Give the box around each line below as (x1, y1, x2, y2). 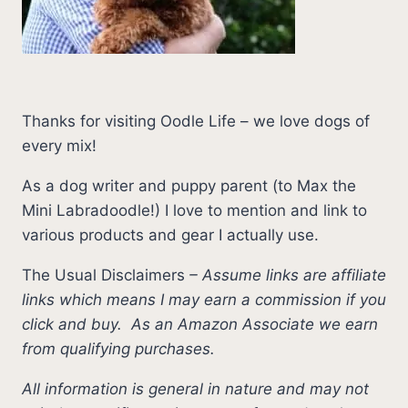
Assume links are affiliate (202, 265, 386, 284)
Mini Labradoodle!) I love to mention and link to (22, 200, 367, 219)
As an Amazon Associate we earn (131, 314, 378, 333)
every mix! (22, 136, 97, 155)
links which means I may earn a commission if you (22, 290, 386, 309)
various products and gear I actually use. (22, 225, 319, 244)
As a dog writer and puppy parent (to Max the (22, 176, 356, 195)
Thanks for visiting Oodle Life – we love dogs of (22, 111, 370, 130)
